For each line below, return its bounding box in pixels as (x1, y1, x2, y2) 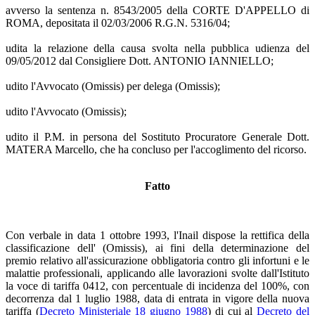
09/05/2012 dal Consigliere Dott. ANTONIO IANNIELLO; (6, 54, 274, 67)
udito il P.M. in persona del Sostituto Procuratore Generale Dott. (6, 130, 309, 143)
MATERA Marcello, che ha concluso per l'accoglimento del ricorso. (6, 143, 307, 155)
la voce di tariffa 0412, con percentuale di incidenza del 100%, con (6, 279, 309, 292)
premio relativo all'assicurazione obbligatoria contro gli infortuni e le (6, 254, 309, 266)
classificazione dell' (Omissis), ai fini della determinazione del (6, 241, 309, 254)
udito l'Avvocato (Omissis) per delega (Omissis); (6, 79, 220, 92)
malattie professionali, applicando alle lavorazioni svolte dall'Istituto (6, 266, 309, 279)
